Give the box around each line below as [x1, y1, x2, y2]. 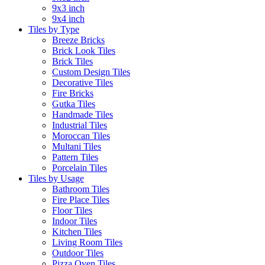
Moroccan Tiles [52, 130, 110, 141]
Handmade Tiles [52, 109, 113, 119]
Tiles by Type [28, 24, 79, 34]
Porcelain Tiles [52, 162, 107, 173]
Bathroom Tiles [52, 183, 109, 194]
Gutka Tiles [52, 98, 95, 109]
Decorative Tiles [52, 77, 113, 88]
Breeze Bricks [52, 34, 105, 45]
